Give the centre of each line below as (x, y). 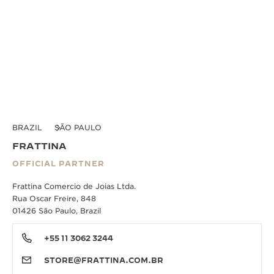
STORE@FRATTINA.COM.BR (104, 260)
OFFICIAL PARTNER (58, 163)
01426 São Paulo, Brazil (57, 210)
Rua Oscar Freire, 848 (54, 198)
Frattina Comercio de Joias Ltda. (74, 186)
